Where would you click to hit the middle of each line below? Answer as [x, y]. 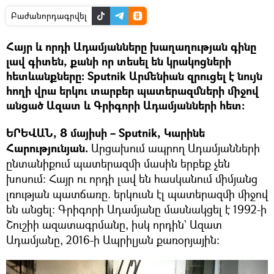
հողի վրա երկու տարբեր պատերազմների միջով [132, 91]
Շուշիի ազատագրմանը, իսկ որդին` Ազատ [114, 224]
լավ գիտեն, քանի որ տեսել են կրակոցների [119, 61]
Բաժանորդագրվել [49, 15]
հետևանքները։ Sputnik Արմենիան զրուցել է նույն [134, 76]
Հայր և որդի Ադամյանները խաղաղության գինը [131, 46]
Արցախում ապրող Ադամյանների [174, 148]
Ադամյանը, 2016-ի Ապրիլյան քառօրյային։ [113, 239]
